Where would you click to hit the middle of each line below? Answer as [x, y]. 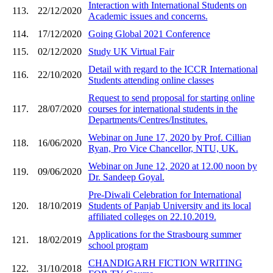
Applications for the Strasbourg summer [165, 234]
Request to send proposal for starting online [171, 97]
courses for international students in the [163, 108]
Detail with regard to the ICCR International [173, 69]
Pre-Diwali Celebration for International [165, 194]
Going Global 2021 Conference [149, 34]
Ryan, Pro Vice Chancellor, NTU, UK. [163, 148]
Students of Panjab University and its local [169, 205]
